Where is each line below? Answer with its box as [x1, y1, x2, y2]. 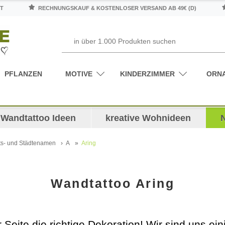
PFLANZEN [5, 69, 43, 78]
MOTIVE [65, 69, 92, 78]
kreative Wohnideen [105, 113, 191, 123]
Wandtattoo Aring [51, 176, 174, 190]
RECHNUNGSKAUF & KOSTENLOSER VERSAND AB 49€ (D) [37, 5, 197, 11]
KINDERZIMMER [120, 69, 175, 78]
